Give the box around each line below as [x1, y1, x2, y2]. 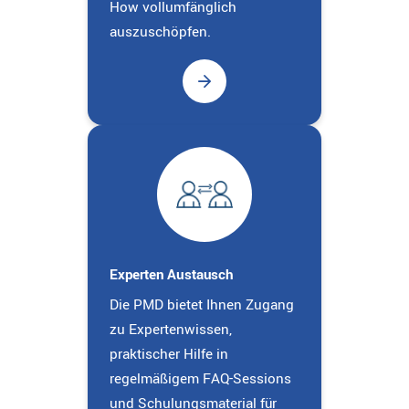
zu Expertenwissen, [110, 319, 232, 340]
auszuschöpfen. [110, 21, 211, 42]
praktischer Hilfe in [110, 343, 228, 364]
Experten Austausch [110, 264, 234, 285]
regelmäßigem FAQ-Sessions [110, 368, 291, 389]
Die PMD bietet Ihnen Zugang [110, 294, 294, 315]
